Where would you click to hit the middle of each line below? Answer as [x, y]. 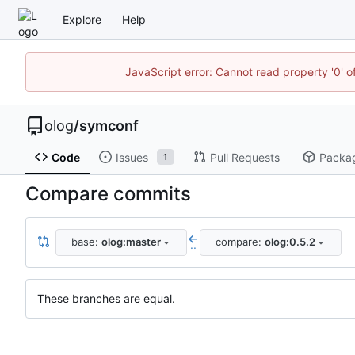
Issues [132, 157]
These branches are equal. [106, 298]
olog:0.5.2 [290, 242]
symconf [109, 126]
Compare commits [108, 193]
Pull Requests [244, 157]
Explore [82, 19]
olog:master [131, 242]
